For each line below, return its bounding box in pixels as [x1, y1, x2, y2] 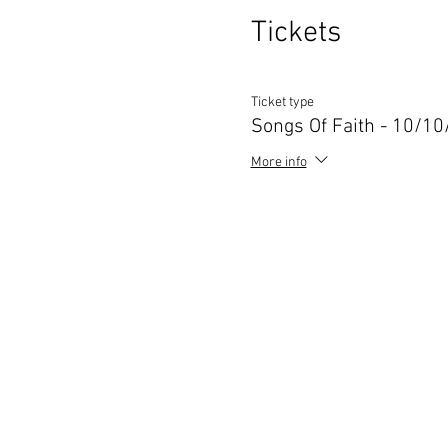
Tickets [250, 15, 341, 52]
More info [250, 154, 307, 172]
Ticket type [250, 94, 314, 111]
